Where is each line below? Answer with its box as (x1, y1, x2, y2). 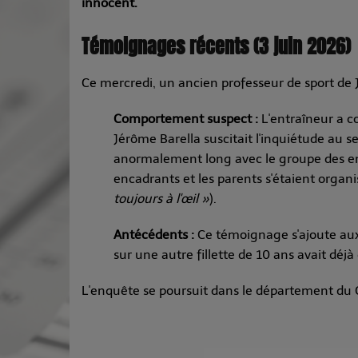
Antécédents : (113, 227, 194, 243)
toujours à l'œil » (113, 191, 209, 207)
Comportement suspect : (113, 111, 258, 127)
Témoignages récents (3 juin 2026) (82, 33, 351, 62)
